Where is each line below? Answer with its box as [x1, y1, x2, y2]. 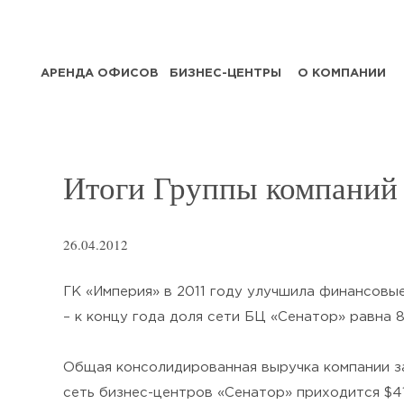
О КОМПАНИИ [298, 68, 386, 78]
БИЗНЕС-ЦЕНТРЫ [170, 68, 281, 78]
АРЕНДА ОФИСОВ [40, 68, 159, 78]
